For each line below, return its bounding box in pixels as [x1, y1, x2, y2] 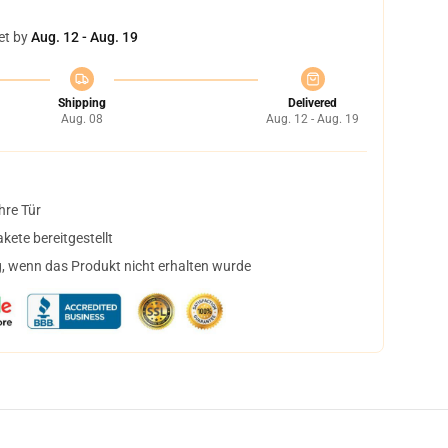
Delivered [288, 96, 337, 110]
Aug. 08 [60, 112, 103, 126]
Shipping [57, 96, 106, 110]
